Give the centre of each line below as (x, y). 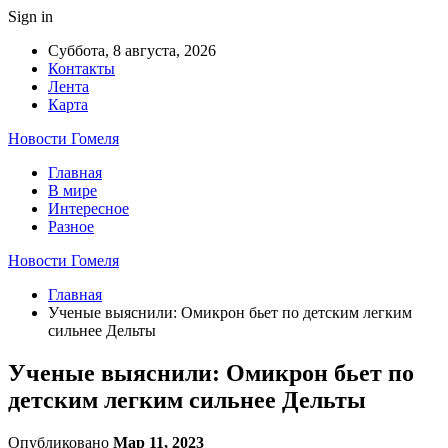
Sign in (30, 16)
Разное (71, 226)
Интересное (88, 208)
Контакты (81, 68)
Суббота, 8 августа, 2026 (132, 50)
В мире (72, 190)
